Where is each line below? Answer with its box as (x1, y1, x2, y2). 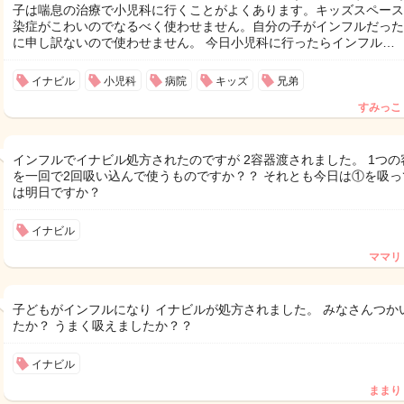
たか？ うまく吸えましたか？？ (13, 318, 193, 333)
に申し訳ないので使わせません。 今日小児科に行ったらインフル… (13, 35, 395, 50)
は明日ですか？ (13, 185, 101, 199)
